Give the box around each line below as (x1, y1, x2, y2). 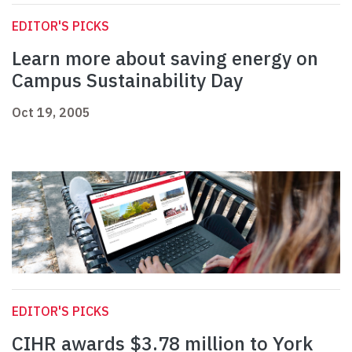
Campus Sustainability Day (12, 68, 243, 93)
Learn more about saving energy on (12, 46, 318, 71)
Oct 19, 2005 (12, 104, 90, 121)
